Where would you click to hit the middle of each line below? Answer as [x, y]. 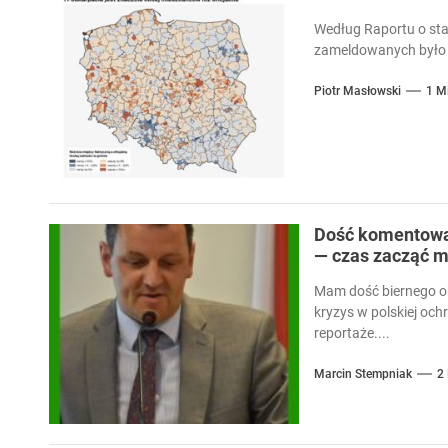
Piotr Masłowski [357, 90]
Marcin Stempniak [362, 373]
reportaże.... [351, 332]
